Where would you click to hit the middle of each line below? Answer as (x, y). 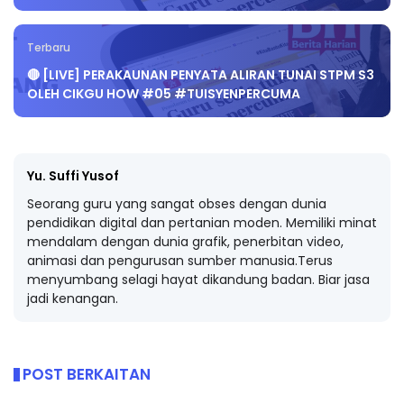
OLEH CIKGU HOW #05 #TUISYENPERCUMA (164, 94)
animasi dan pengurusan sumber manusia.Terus (180, 261)
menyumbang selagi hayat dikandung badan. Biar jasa (198, 280)
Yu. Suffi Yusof (73, 176)
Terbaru (49, 48)
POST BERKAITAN (87, 375)
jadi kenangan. (73, 299)
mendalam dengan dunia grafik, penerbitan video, (185, 242)
